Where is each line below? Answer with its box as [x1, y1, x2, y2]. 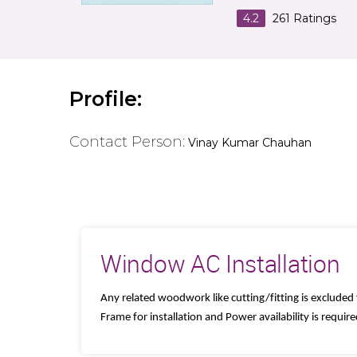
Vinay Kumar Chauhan [188, 135, 312, 150]
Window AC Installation [100, 247, 340, 280]
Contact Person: [69, 132, 185, 151]
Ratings [290, 10, 336, 25]
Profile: [69, 86, 142, 111]
